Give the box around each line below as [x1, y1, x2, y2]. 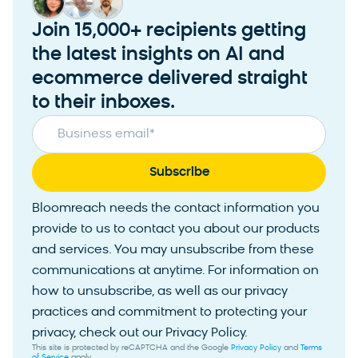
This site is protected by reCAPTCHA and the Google [32, 344, 231, 353]
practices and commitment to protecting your [32, 306, 307, 320]
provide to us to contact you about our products [32, 223, 320, 237]
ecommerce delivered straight [32, 70, 308, 89]
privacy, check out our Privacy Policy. [32, 327, 248, 340]
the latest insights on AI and [32, 46, 284, 66]
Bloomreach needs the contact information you [32, 202, 320, 216]
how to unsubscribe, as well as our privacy [32, 285, 288, 299]
